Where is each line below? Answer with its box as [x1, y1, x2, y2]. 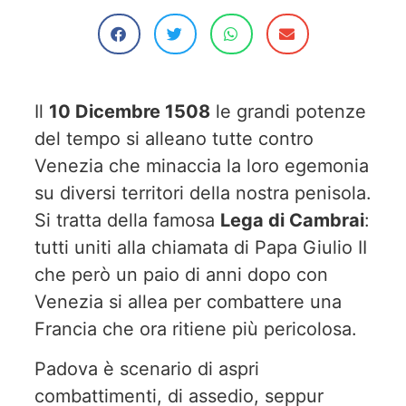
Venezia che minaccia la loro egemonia [34, 155, 369, 177]
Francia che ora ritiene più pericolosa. [34, 318, 357, 340]
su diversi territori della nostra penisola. [34, 182, 372, 204]
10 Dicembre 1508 [49, 101, 210, 122]
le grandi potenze [210, 101, 366, 122]
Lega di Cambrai [220, 209, 364, 231]
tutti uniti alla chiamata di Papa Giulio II [34, 237, 367, 258]
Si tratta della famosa [34, 209, 220, 231]
